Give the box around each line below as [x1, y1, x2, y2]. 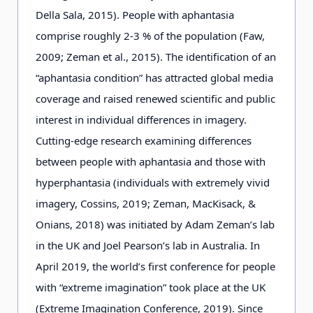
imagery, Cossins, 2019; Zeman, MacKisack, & [36, 196, 256, 210]
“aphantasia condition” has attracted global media [36, 71, 273, 85]
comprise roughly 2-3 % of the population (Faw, [36, 29, 265, 43]
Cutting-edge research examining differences [36, 133, 252, 147]
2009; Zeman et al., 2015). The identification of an [36, 50, 276, 64]
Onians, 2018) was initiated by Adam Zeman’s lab [36, 217, 275, 231]
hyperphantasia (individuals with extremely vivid [36, 175, 270, 189]
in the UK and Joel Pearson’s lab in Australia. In [36, 238, 260, 252]
